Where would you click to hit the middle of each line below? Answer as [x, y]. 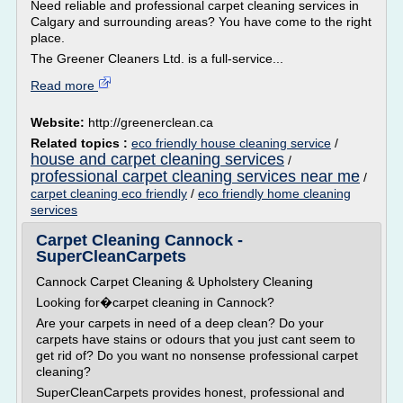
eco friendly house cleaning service [231, 143]
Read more [64, 85]
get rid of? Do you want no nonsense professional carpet [197, 355]
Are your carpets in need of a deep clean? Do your [180, 323]
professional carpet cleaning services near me [195, 176]
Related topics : [81, 143]
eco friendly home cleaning [274, 193]
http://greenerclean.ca [151, 122]
